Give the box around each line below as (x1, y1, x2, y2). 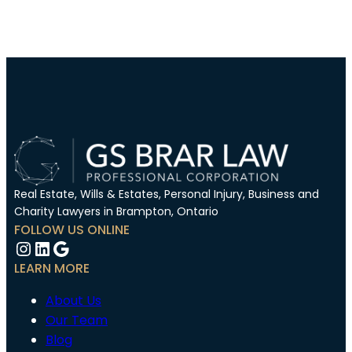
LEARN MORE (14, 259, 90, 277)
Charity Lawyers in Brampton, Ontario (14, 203, 218, 219)
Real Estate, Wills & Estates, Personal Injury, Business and (14, 186, 319, 202)
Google (51, 234, 119, 261)
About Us (46, 291, 101, 310)
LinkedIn (32, 234, 109, 261)
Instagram (13, 234, 112, 261)
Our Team (46, 311, 108, 329)
